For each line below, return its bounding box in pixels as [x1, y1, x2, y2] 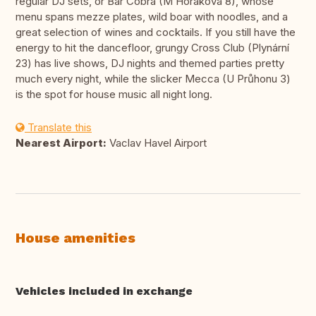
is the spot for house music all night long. [16, 87, 212, 102]
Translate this [25, 121, 92, 135]
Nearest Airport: [16, 136, 107, 150]
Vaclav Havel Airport [107, 136, 207, 150]
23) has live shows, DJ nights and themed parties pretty [16, 56, 284, 71]
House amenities [16, 229, 135, 247]
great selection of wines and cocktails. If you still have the [16, 25, 296, 39]
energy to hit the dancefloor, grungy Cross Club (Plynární [16, 41, 289, 55]
